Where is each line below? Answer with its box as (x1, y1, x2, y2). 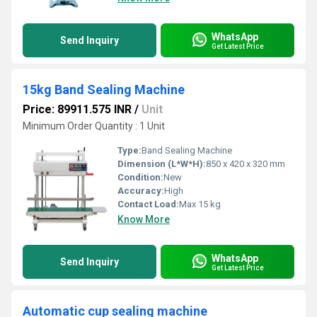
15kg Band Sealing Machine (23, 82, 185, 97)
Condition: (117, 172, 163, 183)
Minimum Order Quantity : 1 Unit (23, 120, 165, 132)
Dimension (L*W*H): (117, 158, 206, 169)
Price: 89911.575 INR (23, 103, 132, 116)
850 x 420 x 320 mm (206, 158, 285, 169)
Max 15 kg (179, 199, 221, 209)
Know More (117, 214, 170, 225)
